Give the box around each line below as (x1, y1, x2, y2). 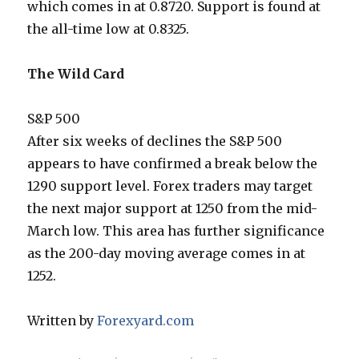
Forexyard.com (97, 313, 195, 329)
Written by (27, 313, 98, 329)
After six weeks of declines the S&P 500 (27, 133, 283, 150)
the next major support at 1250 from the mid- (27, 200, 318, 217)
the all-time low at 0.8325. (27, 21, 190, 38)
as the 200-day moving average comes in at (27, 245, 306, 262)
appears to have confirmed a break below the (27, 155, 318, 172)
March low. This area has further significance (27, 223, 325, 240)
